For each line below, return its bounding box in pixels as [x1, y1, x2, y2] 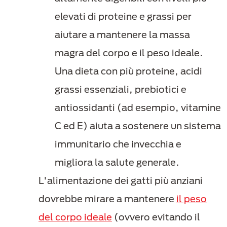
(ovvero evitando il [112, 211, 200, 223]
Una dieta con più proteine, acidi [55, 65, 202, 77]
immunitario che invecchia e [55, 138, 181, 150]
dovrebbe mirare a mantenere [39, 193, 176, 205]
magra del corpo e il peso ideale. [55, 47, 203, 59]
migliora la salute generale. [55, 157, 181, 168]
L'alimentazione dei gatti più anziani [39, 175, 203, 186]
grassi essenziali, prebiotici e [55, 84, 186, 95]
